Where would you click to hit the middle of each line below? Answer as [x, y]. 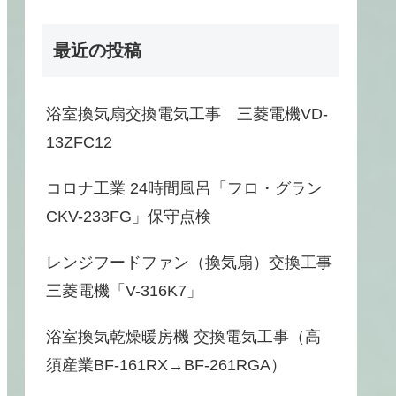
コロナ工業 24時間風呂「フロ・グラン [184, 189]
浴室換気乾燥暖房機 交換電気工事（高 [183, 337]
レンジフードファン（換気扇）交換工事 [189, 263]
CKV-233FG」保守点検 [129, 217]
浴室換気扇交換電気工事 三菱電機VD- [187, 114]
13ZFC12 [87, 143]
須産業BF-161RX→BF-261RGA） [166, 366]
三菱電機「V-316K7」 [124, 291]
